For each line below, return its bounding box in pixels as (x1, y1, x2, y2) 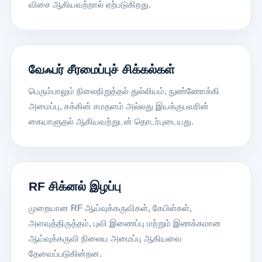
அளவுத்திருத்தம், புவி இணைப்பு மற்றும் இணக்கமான (28, 218, 221, 228)
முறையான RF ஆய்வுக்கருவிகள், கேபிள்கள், (28, 202, 192, 213)
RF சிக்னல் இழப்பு (28, 179, 121, 193)
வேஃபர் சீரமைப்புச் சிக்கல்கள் (28, 62, 175, 76)
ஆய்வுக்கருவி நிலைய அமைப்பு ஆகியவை (28, 233, 182, 243)
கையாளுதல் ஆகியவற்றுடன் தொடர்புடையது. (28, 116, 194, 126)
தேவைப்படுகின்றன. (28, 248, 102, 258)
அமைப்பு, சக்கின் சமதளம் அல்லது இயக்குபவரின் (28, 101, 209, 111)
